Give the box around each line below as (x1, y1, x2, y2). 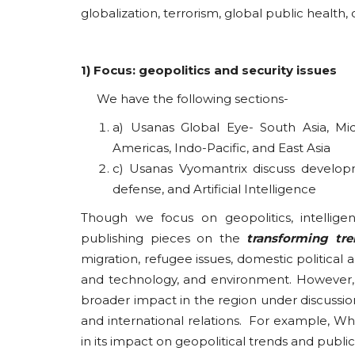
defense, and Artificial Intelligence (113, 181, 316, 197)
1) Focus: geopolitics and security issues (81, 63, 337, 78)
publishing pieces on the (81, 231, 240, 246)
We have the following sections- (81, 91, 288, 106)
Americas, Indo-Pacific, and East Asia (113, 140, 330, 155)
